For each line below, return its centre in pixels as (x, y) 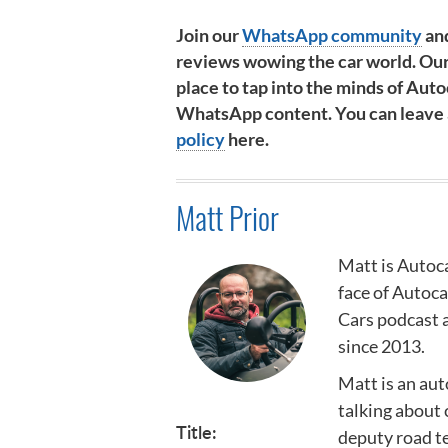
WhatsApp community (332, 34)
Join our (209, 34)
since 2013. (381, 345)
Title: (196, 431)
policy (200, 138)
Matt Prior (227, 217)
